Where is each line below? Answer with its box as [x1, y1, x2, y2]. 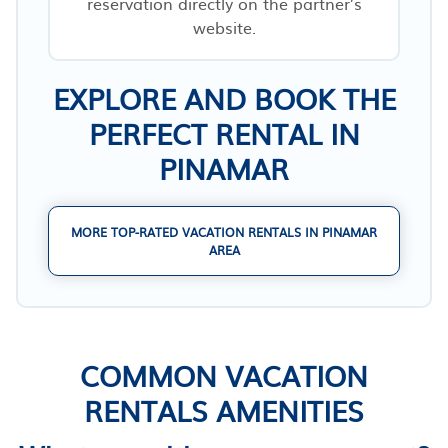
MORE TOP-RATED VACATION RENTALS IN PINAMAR [71, 222, 377, 241]
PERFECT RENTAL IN [88, 111, 360, 154]
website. [192, 14, 256, 39]
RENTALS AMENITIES [84, 388, 364, 431]
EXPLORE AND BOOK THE [52, 76, 396, 119]
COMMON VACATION [80, 353, 368, 396]
